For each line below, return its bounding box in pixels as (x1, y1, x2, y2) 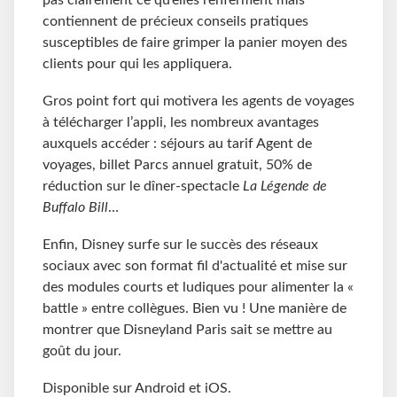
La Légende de (243, 178, 327, 193)
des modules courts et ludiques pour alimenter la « (43, 279, 354, 294)
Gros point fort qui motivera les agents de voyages (43, 93, 354, 108)
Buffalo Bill (43, 199, 108, 214)
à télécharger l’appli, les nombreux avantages (43, 114, 319, 129)
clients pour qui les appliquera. (43, 56, 232, 71)
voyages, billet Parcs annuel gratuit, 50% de (43, 157, 312, 172)
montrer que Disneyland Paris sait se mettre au (43, 322, 332, 337)
